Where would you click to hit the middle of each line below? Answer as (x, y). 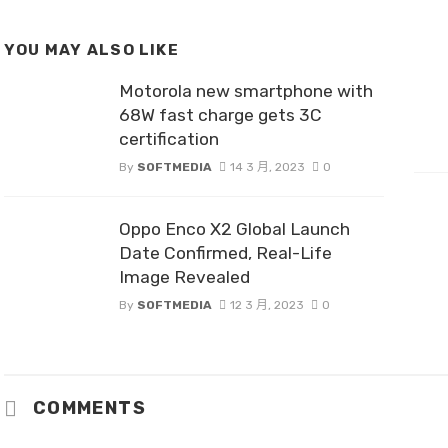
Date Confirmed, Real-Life (225, 252)
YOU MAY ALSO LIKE (91, 49)
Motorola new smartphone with (246, 90)
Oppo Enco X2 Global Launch (234, 228)
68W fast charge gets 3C (220, 114)
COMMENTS (87, 407)
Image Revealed (184, 276)
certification (169, 138)
